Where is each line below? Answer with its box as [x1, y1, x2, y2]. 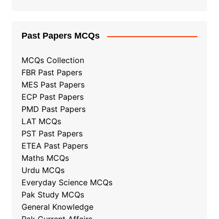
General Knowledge [21, 202, 93, 212]
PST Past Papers [21, 129, 83, 139]
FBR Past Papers [21, 67, 82, 78]
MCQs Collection [21, 55, 84, 66]
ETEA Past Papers [21, 141, 88, 151]
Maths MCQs [21, 153, 69, 163]
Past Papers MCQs [21, 31, 100, 41]
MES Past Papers [21, 80, 85, 90]
